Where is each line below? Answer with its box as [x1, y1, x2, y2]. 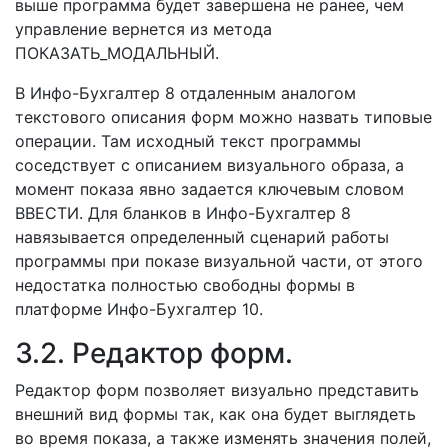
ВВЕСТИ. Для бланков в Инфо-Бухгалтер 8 [15, 203, 351, 223]
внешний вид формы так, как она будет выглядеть [15, 404, 416, 424]
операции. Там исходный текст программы [15, 131, 361, 151]
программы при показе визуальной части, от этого [15, 251, 423, 271]
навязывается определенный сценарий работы [15, 227, 389, 247]
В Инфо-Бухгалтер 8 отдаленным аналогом [15, 83, 356, 103]
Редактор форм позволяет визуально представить [15, 380, 419, 400]
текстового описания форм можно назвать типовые [15, 107, 432, 127]
